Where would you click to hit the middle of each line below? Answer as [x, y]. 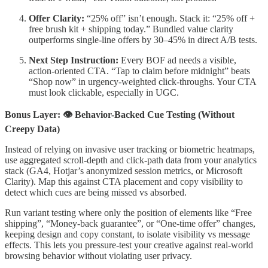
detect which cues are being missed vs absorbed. [96, 192]
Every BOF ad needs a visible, [177, 60]
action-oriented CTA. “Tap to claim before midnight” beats [139, 71]
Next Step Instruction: [74, 60]
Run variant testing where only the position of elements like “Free [128, 212]
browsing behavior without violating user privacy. [98, 255]
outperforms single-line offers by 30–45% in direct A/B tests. [143, 39]
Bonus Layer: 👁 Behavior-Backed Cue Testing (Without [120, 114]
